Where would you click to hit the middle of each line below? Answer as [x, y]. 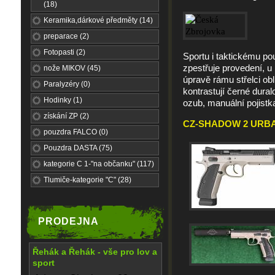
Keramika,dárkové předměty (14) [98, 20]
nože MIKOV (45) [72, 68]
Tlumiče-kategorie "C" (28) [87, 180]
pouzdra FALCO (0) [76, 132]
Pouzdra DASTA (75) [78, 148]
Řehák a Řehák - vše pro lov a [95, 252]
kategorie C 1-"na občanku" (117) [99, 164]
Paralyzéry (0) [67, 84]
